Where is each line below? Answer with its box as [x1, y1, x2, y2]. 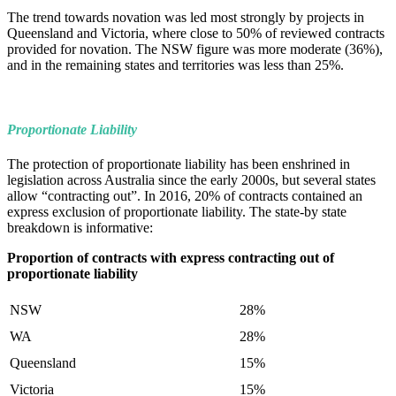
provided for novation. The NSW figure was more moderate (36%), [7, 41, 383, 57]
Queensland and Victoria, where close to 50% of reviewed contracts [7, 25, 385, 41]
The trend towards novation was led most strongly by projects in [7, 9, 364, 25]
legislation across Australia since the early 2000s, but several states [7, 172, 376, 188]
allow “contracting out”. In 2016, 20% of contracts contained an [7, 188, 362, 204]
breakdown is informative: [7, 220, 153, 236]
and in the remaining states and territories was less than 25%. [7, 57, 344, 72]
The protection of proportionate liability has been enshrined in [7, 156, 350, 172]
